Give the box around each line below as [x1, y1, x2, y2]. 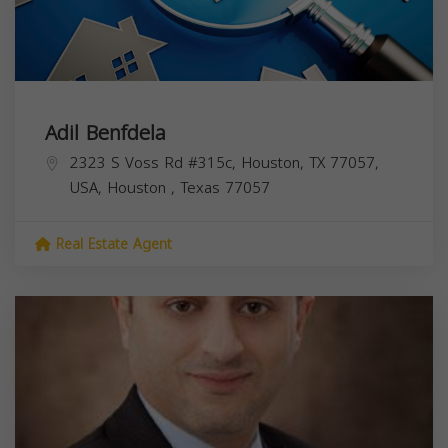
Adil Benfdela [45, 114, 166, 153]
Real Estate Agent [51, 231, 172, 259]
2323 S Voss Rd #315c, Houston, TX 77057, [70, 149, 379, 178]
